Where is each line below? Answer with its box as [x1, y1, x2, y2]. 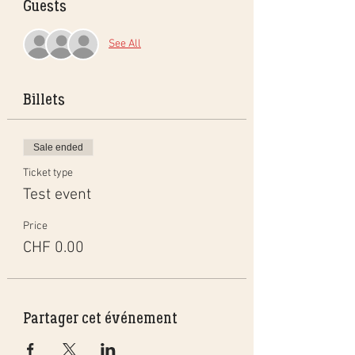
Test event [23, 185, 91, 204]
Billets [23, 89, 65, 109]
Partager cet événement [23, 307, 177, 327]
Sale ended [33, 141, 83, 153]
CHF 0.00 [23, 238, 84, 258]
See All [109, 37, 141, 52]
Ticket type [23, 166, 73, 180]
